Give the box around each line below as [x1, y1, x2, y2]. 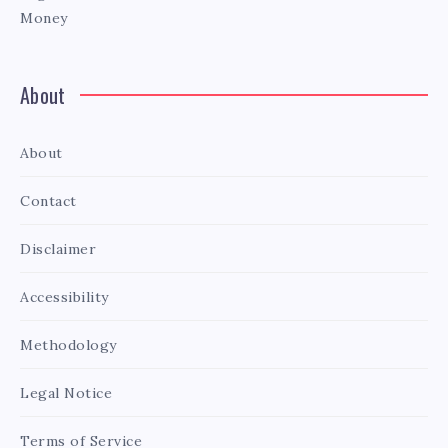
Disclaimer [20, 239, 96, 258]
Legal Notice [20, 383, 112, 402]
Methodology [20, 335, 117, 354]
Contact [20, 191, 77, 210]
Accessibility [20, 287, 109, 306]
